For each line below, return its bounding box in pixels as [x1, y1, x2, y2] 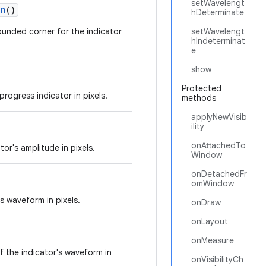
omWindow [191, 178, 234, 189]
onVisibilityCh [191, 254, 243, 265]
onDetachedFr [191, 169, 247, 179]
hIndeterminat [191, 36, 245, 46]
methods [182, 93, 216, 103]
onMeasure [191, 235, 234, 246]
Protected [182, 83, 221, 94]
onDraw [191, 197, 221, 208]
